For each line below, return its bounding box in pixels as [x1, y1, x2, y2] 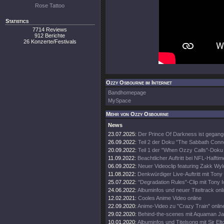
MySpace [108, 97, 131, 103]
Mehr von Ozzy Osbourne [106, 111, 168, 117]
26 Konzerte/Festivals [23, 38, 76, 44]
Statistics [5, 18, 28, 24]
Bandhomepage [108, 89, 146, 95]
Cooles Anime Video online [138, 195, 201, 201]
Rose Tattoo [35, 2, 65, 8]
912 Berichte [34, 32, 65, 38]
